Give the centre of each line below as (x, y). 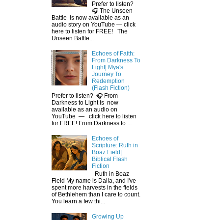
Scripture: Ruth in (115, 145)
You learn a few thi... (78, 202)
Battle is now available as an (90, 17)
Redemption (108, 81)
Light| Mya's (107, 67)
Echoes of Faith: (113, 53)
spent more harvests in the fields (95, 188)
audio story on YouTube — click (94, 24)
